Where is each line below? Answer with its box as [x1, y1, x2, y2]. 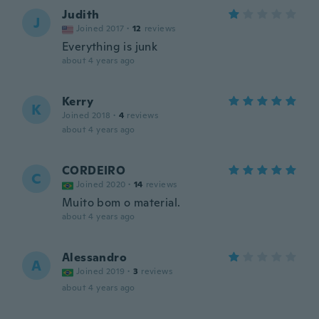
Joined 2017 [76, 23, 125, 34]
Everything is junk [62, 39, 158, 54]
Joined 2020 [76, 179, 126, 190]
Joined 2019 [76, 266, 125, 277]
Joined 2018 [62, 110, 111, 121]
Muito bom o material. [62, 195, 181, 210]
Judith [62, 7, 100, 22]
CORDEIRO [62, 163, 126, 178]
